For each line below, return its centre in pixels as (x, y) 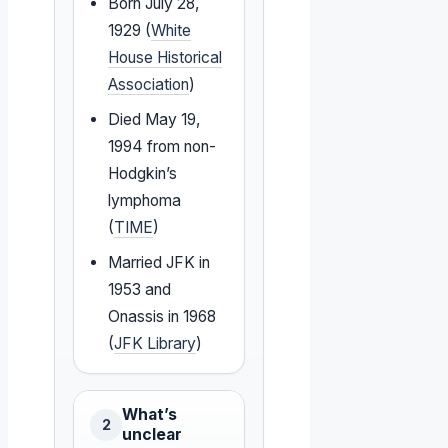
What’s (149, 415)
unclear (152, 435)
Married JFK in (159, 263)
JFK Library (155, 344)
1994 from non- (162, 147)
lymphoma (145, 201)
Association (149, 85)
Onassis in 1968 (162, 317)
